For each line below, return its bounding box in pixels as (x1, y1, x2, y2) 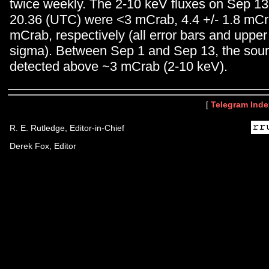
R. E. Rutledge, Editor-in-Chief (10, 123, 124, 133)
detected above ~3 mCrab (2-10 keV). (10, 58, 228, 74)
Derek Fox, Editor (10, 141, 76, 151)
